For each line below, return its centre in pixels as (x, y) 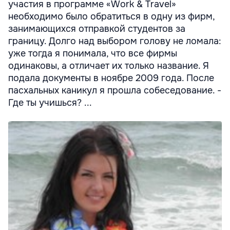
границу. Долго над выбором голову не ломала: (115, 41)
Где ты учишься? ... (50, 103)
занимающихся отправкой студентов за (97, 29)
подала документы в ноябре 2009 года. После (111, 78)
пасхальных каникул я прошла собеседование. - (115, 90)
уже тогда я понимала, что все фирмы (93, 53)
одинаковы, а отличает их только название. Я (109, 66)
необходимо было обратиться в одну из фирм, (111, 16)
